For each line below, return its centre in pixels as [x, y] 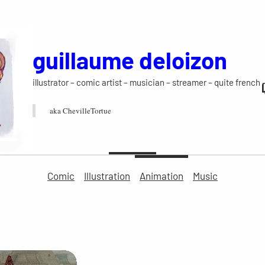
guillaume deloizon [130, 60]
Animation [161, 175]
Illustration [107, 175]
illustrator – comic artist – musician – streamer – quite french [146, 83]
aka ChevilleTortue [80, 111]
